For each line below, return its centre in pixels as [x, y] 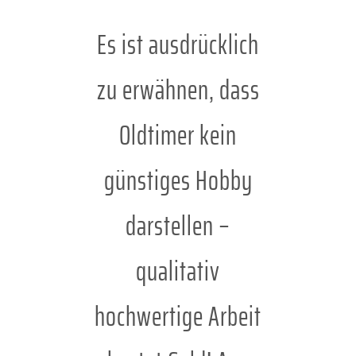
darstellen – [178, 226]
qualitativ [178, 271]
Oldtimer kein [178, 135]
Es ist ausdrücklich [178, 45]
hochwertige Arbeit [178, 317]
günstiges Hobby [178, 181]
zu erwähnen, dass [178, 90]
